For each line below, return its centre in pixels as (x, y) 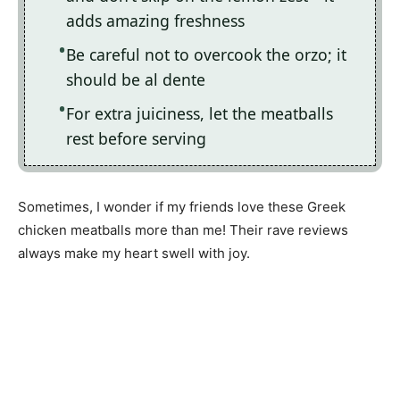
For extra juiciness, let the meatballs (200, 114)
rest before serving (136, 139)
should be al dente (136, 80)
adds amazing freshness (155, 21)
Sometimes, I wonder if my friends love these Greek (182, 206)
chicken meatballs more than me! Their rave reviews (183, 229)
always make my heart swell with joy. (134, 253)
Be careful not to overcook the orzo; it (206, 55)
